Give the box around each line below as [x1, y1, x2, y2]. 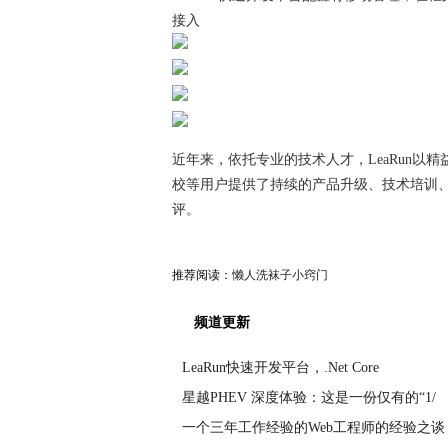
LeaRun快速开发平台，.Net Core [182, 360, 379, 375]
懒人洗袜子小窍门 [232, 268, 328, 282]
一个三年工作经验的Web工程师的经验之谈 [182, 420, 445, 435]
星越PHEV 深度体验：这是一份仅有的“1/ [182, 390, 436, 405]
